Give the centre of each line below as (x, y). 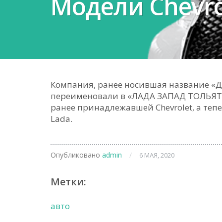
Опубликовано (76, 155)
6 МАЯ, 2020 (157, 155)
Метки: (68, 182)
